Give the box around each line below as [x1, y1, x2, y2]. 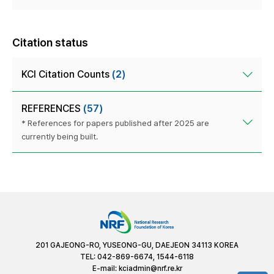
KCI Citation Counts [21, 68, 112, 81]
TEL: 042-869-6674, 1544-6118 [80, 252, 194, 261]
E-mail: [92, 264, 119, 273]
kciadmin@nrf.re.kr [118, 264, 182, 273]
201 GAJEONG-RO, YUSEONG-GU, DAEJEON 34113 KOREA [35, 240, 239, 250]
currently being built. [21, 131, 98, 142]
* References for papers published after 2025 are [21, 118, 209, 128]
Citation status [12, 36, 88, 50]
